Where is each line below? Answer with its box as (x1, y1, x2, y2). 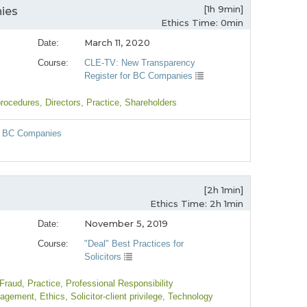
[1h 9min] (204, 3, 243, 15)
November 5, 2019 (84, 218, 169, 230)
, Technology (162, 291, 213, 302)
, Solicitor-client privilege (65, 291, 162, 302)
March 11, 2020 (84, 37, 151, 49)
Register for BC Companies (84, 71, 196, 82)
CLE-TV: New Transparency (84, 58, 196, 69)
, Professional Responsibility (60, 278, 173, 289)
